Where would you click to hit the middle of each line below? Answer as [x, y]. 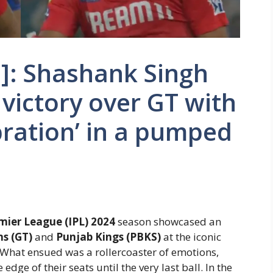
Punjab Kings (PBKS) [108, 236]
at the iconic [191, 236]
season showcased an [168, 221]
